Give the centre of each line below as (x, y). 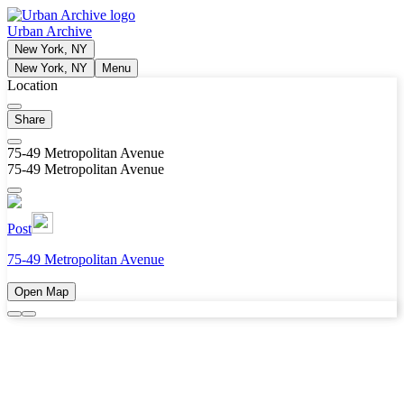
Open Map (41, 292)
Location (32, 85)
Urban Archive (50, 31)
